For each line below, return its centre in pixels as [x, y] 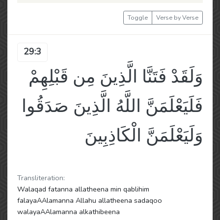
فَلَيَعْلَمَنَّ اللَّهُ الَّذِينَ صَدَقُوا [112, 106]
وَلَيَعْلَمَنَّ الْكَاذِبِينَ [144, 136]
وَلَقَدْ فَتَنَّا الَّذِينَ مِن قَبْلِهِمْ [116, 77]
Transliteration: [41, 178]
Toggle [138, 17]
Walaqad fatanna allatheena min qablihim [83, 189]
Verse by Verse [177, 17]
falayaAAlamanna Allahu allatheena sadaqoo [90, 200]
